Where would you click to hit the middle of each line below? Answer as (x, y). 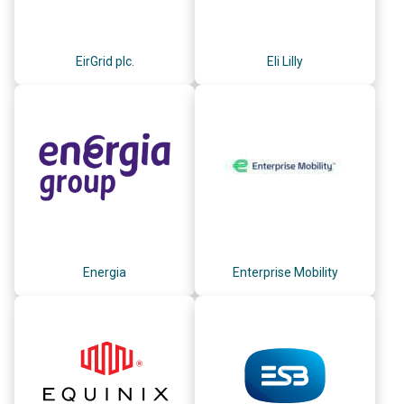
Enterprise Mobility (285, 272)
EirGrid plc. (105, 61)
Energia (105, 272)
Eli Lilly (285, 61)
